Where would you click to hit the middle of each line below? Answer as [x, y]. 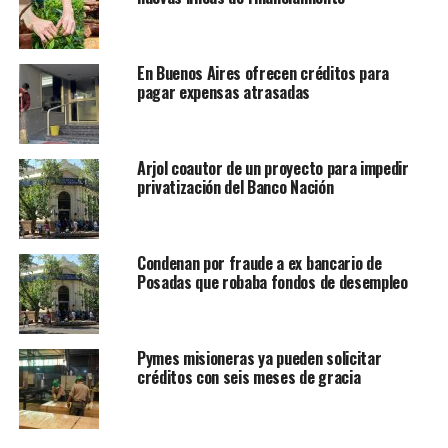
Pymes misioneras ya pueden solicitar [259, 358]
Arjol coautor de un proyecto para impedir [272, 168]
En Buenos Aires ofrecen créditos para [263, 73]
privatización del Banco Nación [235, 187]
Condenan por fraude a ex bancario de [259, 263]
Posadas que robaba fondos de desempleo [272, 282]
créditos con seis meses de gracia [248, 377]
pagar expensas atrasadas [223, 92]
